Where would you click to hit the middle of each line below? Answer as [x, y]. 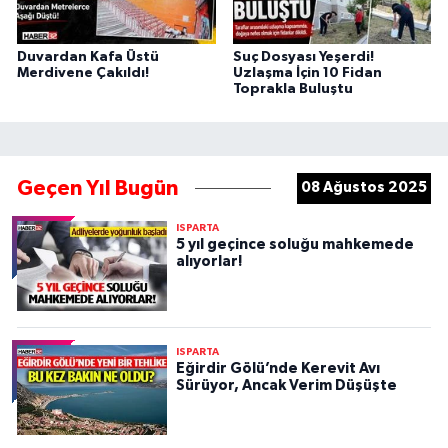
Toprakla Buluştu [292, 88]
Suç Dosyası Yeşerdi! [303, 56]
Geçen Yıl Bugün [97, 188]
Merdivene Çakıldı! [83, 72]
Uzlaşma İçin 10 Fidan [307, 72]
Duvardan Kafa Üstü [88, 56]
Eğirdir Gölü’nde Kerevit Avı [277, 368]
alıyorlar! [208, 261]
